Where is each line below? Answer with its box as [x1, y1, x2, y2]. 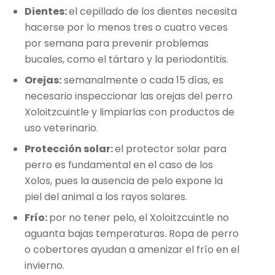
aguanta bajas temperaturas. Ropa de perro [25, 226, 239, 241]
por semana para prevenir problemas [25, 36, 209, 50]
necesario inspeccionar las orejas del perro [25, 88, 233, 103]
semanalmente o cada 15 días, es [61, 72, 223, 87]
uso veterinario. [25, 120, 98, 135]
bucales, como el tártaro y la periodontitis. [25, 52, 228, 66]
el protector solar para [115, 141, 227, 156]
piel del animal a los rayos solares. [25, 189, 187, 204]
